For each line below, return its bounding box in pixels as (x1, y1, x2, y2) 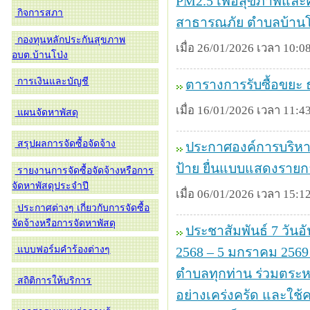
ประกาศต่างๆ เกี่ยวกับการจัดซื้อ (15, 203, 150, 213)
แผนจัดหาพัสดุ (15, 107, 79, 118)
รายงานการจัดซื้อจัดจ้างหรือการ (15, 165, 154, 176)
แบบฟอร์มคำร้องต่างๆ (15, 244, 111, 255)
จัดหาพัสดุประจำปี (12, 181, 89, 191)
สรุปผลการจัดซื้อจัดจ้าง (15, 138, 116, 149)
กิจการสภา (15, 8, 64, 18)
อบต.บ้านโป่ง (12, 50, 69, 60)
